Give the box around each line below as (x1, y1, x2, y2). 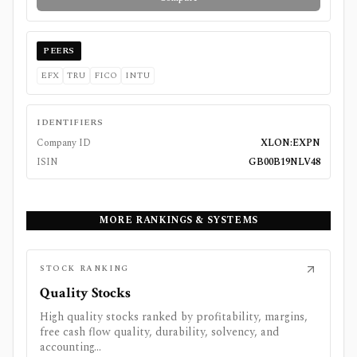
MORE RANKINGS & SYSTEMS (99, 212, 258, 228)
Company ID (37, 135, 91, 151)
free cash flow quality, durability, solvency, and (40, 323, 280, 340)
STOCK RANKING (40, 262, 129, 276)
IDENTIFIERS (37, 115, 104, 129)
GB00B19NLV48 (249, 154, 320, 170)
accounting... (40, 338, 101, 355)
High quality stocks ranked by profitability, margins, (40, 308, 308, 325)
